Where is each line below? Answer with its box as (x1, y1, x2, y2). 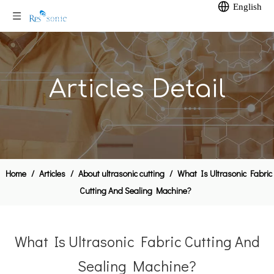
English (233, 1, 262, 12)
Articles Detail (48, 76, 226, 103)
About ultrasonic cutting (78, 168, 165, 179)
